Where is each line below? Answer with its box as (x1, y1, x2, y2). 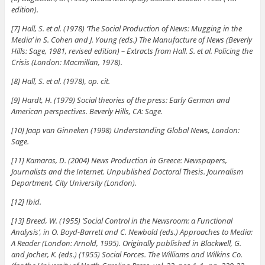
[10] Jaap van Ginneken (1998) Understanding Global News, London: (11, 124, 240, 135)
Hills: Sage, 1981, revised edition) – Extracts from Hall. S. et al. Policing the (11, 45, 253, 56)
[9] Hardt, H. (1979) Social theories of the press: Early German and (11, 94, 230, 105)
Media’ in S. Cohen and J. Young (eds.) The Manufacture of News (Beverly (11, 34, 252, 45)
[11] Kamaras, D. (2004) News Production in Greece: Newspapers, (11, 154, 227, 166)
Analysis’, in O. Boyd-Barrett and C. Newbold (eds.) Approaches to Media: (11, 226, 253, 237)
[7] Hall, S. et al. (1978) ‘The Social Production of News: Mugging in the (11, 22, 242, 34)
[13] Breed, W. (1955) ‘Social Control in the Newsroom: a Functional (11, 215, 232, 226)
